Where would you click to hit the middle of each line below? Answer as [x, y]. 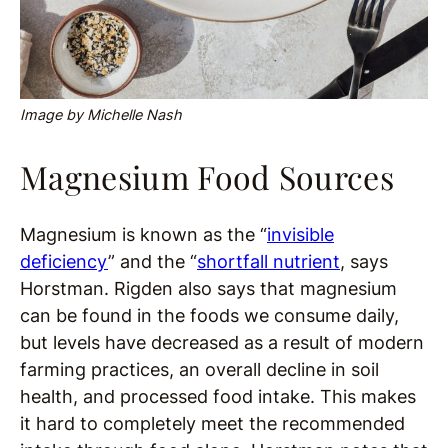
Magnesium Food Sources [207, 176]
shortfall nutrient [268, 261]
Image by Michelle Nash [101, 114]
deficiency [64, 261]
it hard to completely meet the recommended [212, 423]
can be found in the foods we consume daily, [209, 315]
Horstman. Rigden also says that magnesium [208, 288]
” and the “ [152, 261]
